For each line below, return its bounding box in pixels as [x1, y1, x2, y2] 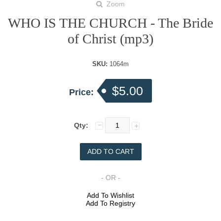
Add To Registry [86, 199, 135, 208]
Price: [69, 87, 96, 98]
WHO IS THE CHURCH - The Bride [8, 15, 213, 31]
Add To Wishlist [87, 191, 134, 200]
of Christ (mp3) [68, 31, 153, 47]
